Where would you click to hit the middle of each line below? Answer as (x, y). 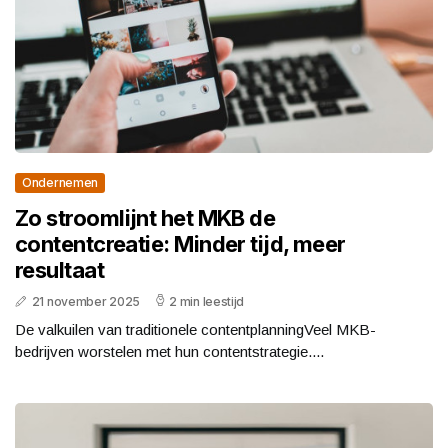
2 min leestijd (207, 302)
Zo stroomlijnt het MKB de (145, 218)
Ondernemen (60, 183)
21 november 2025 (85, 302)
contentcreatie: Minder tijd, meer (180, 244)
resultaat (60, 270)
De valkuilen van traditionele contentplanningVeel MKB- (195, 330)
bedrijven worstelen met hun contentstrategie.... (169, 352)
